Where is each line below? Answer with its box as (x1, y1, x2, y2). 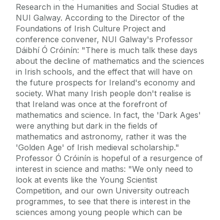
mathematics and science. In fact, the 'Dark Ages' (16, 110, 201, 120)
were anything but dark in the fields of (16, 121, 158, 131)
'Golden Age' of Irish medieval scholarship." (16, 142, 179, 153)
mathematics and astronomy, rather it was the (16, 132, 187, 142)
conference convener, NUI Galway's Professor (16, 34, 193, 45)
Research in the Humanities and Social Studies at (16, 2, 198, 12)
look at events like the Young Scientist (16, 175, 157, 185)
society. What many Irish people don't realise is (16, 88, 191, 99)
